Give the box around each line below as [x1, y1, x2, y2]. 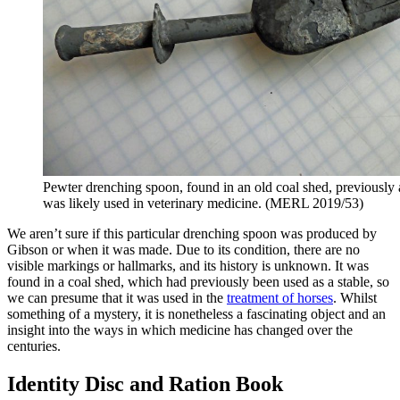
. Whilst [333, 290, 377, 306]
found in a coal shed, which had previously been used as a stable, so [7, 274, 389, 290]
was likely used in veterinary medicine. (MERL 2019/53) [43, 196, 363, 212]
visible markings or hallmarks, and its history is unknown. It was [7, 258, 369, 274]
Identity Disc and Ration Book [7, 372, 283, 396]
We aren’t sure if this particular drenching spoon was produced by [7, 226, 377, 242]
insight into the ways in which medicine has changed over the [7, 322, 353, 338]
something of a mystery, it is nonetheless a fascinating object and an [7, 306, 386, 322]
